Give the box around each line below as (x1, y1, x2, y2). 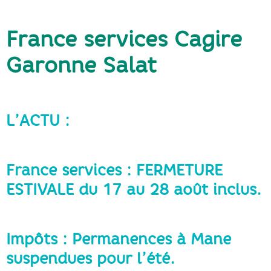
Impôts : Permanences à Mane (6, 229, 231, 249)
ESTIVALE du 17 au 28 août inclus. (6, 179, 261, 199)
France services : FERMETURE (6, 160, 223, 180)
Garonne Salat (6, 51, 157, 78)
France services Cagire (6, 25, 242, 52)
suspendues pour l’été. (6, 248, 175, 268)
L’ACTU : (6, 110, 70, 130)
